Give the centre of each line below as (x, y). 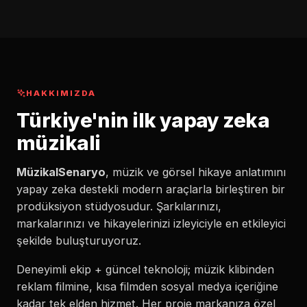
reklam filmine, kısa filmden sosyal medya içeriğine (147, 286)
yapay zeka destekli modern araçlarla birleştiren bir (151, 189)
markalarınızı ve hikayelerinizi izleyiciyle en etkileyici (151, 224)
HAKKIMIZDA (61, 93)
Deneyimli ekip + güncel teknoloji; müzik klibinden (145, 269)
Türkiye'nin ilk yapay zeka (143, 120)
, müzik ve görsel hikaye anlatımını (196, 172)
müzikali (59, 143)
